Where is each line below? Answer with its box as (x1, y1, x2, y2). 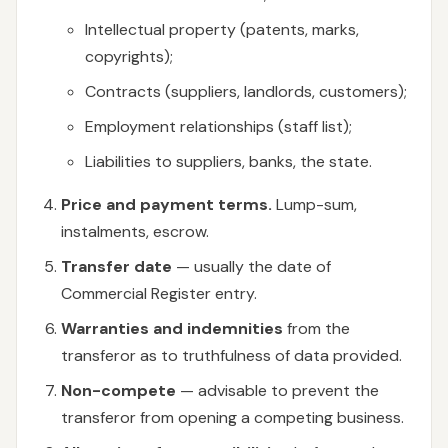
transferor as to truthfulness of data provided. (61, 345, 402, 366)
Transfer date (61, 256, 172, 277)
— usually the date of (172, 256, 331, 277)
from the (283, 318, 350, 339)
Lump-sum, (272, 194, 357, 215)
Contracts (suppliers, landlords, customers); (85, 81, 407, 102)
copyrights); (85, 46, 173, 67)
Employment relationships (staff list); (85, 116, 352, 137)
